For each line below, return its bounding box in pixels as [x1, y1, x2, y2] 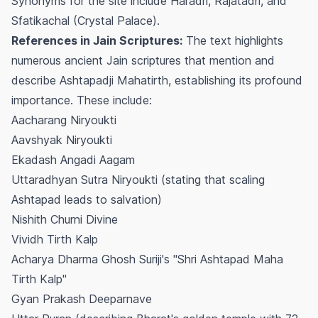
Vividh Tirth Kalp [11, 232, 98, 247]
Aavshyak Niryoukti [11, 133, 112, 148]
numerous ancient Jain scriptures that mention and [11, 53, 275, 68]
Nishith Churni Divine [11, 212, 118, 227]
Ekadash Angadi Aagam [11, 153, 135, 168]
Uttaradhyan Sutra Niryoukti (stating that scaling [11, 172, 265, 187]
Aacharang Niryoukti [11, 113, 116, 128]
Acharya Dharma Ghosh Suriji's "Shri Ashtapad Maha [11, 252, 283, 267]
